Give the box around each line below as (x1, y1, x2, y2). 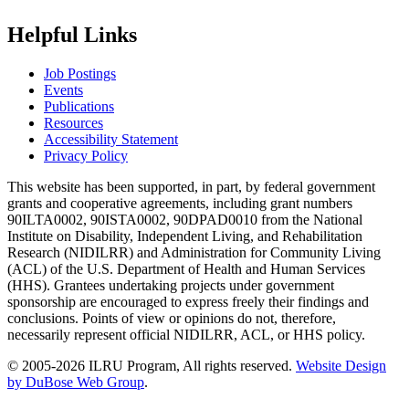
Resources (44, 114, 103, 131)
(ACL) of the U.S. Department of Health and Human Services (7, 260, 365, 277)
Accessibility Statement (44, 131, 178, 147)
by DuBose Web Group (7, 373, 144, 390)
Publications (44, 98, 114, 114)
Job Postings (44, 65, 116, 81)
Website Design (296, 357, 386, 373)
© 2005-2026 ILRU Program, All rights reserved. (7, 357, 296, 373)
